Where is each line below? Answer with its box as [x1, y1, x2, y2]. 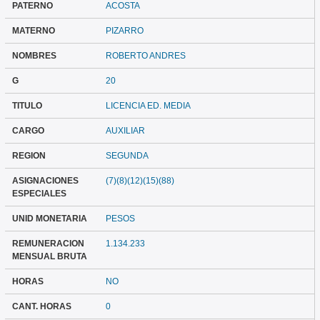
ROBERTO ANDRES [106, 51, 186, 61]
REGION [11, 151, 46, 161]
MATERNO [11, 26, 55, 36]
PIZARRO [106, 26, 144, 36]
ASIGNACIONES [11, 176, 79, 186]
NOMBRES [11, 51, 56, 61]
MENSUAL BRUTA [11, 251, 87, 262]
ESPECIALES [11, 189, 66, 199]
